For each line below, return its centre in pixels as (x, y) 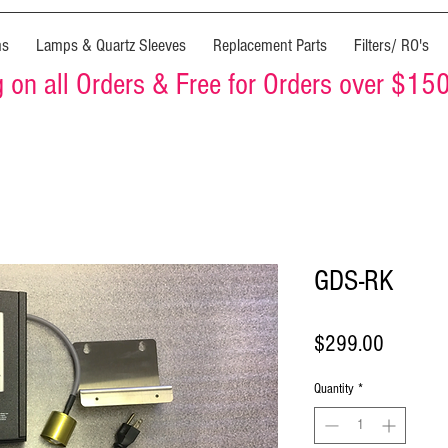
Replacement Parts (269, 45)
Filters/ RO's (391, 45)
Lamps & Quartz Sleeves (110, 45)
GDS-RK (354, 281)
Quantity (334, 389)
